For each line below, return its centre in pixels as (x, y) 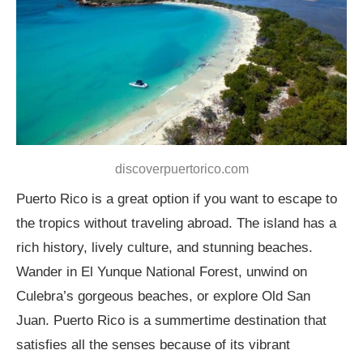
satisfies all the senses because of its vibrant (153, 345)
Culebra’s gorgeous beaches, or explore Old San (163, 297)
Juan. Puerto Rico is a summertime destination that (171, 321)
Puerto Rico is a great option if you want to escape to (177, 199)
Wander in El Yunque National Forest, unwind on (162, 272)
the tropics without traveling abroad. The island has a (176, 224)
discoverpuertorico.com (181, 169)
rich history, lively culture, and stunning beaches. (164, 248)
